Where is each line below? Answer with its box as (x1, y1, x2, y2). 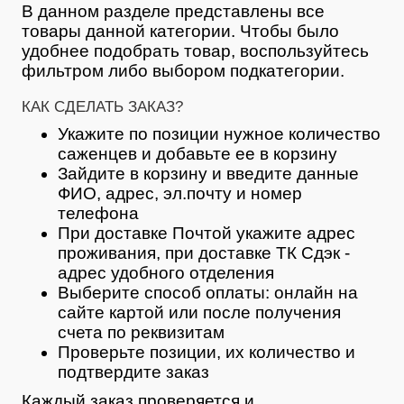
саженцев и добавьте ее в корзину (58, 143, 337, 163)
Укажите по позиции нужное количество (58, 124, 381, 143)
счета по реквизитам (58, 322, 225, 342)
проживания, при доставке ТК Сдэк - (58, 243, 350, 262)
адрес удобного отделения (58, 262, 274, 282)
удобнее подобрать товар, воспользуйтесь (22, 41, 369, 60)
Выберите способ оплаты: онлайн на (58, 282, 358, 302)
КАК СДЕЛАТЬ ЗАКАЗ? (22, 97, 183, 115)
